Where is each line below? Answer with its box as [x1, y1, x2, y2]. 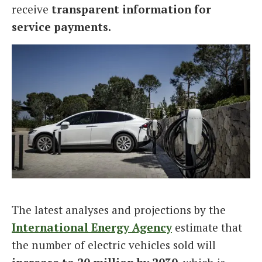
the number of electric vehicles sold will [12, 237, 216, 253]
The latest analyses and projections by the [12, 202, 226, 218]
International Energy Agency [12, 220, 172, 235]
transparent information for [51, 2, 211, 17]
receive [12, 2, 51, 17]
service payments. [12, 19, 111, 35]
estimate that [172, 220, 242, 235]
